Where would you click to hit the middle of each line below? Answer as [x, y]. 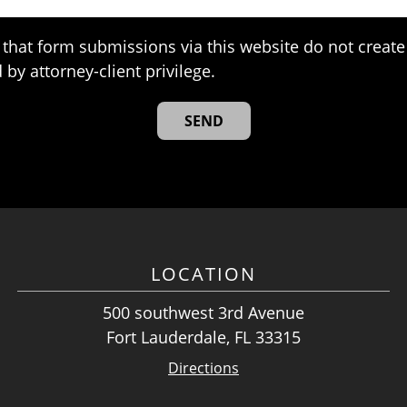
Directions [203, 368]
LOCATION [203, 274]
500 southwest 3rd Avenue [203, 313]
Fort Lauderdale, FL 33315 [203, 338]
